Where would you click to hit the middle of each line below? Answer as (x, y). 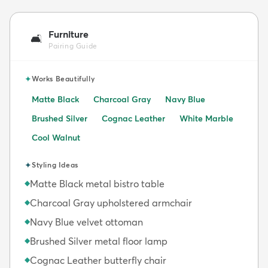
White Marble (206, 118)
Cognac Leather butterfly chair (98, 260)
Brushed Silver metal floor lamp (99, 241)
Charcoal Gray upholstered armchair (111, 202)
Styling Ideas (55, 165)
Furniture (68, 34)
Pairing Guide (73, 45)
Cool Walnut (56, 137)
